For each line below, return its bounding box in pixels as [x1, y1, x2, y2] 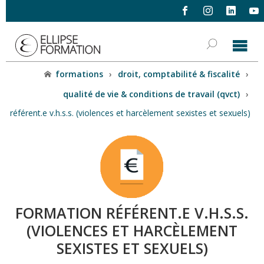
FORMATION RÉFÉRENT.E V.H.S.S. [15, 203, 249, 223]
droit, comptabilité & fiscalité [118, 68, 240, 80]
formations [55, 68, 104, 80]
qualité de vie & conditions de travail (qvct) [63, 88, 240, 100]
